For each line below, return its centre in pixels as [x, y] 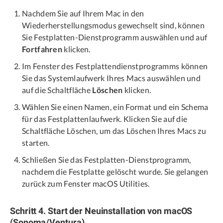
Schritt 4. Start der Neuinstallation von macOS [101, 211]
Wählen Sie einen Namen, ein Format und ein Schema [115, 107]
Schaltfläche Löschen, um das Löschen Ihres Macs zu [114, 131]
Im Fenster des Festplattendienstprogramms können [115, 66]
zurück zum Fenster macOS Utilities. [86, 184]
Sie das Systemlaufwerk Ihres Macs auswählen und [111, 78]
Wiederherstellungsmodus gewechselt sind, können [113, 25]
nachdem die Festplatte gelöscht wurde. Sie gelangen [115, 172]
